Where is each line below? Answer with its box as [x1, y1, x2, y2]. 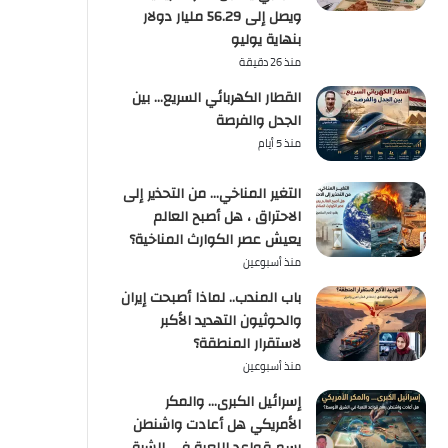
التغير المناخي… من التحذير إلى [123, 181, 301, 207]
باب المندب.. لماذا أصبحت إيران [121, 285, 301, 311]
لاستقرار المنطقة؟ [193, 331, 301, 357]
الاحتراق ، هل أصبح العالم [153, 204, 301, 230]
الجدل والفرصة [216, 108, 301, 134]
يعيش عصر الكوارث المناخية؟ [129, 227, 301, 253]
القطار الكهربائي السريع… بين [132, 85, 301, 111]
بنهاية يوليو [231, 27, 301, 53]
